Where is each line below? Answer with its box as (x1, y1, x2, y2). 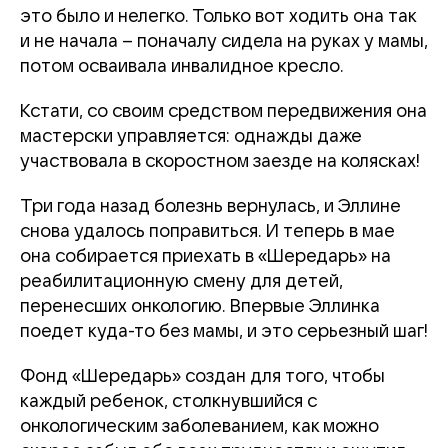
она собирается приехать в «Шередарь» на (20, 247, 391, 266)
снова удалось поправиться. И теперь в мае (20, 222, 395, 241)
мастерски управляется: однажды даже (20, 127, 362, 146)
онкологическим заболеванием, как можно (20, 417, 379, 436)
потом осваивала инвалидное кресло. (20, 57, 344, 76)
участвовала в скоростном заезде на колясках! (20, 152, 420, 171)
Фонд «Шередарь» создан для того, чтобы (20, 367, 385, 386)
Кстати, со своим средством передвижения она (20, 102, 427, 121)
